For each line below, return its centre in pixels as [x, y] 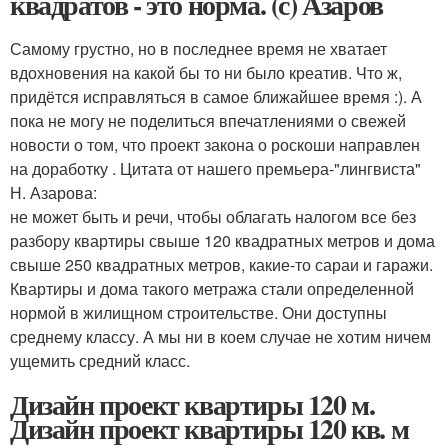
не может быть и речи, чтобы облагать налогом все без [213, 216]
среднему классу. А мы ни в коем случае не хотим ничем [220, 336]
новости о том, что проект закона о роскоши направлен [215, 144]
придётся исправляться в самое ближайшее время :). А [216, 96]
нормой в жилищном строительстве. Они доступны [198, 312]
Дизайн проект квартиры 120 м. [192, 404]
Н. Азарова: [53, 192]
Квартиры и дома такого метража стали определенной [212, 288]
